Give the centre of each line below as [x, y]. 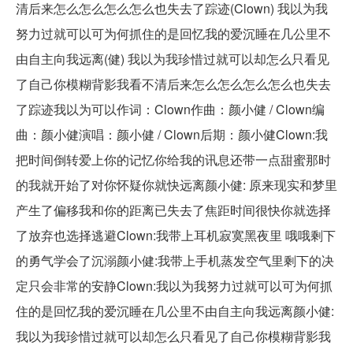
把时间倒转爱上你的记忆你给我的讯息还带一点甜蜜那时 [173, 160]
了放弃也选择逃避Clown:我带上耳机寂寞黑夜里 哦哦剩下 [176, 236]
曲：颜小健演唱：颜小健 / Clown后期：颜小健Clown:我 [172, 135]
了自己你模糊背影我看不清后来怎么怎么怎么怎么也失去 [173, 84]
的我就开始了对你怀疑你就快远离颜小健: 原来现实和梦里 [176, 185]
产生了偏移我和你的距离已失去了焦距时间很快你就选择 [173, 210]
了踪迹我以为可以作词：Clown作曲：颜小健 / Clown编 [170, 110]
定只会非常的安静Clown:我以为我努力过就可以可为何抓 [174, 286]
